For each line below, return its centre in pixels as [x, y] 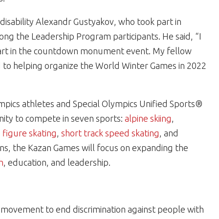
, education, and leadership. [57, 162]
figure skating [30, 133]
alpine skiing [148, 118]
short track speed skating [110, 133]
